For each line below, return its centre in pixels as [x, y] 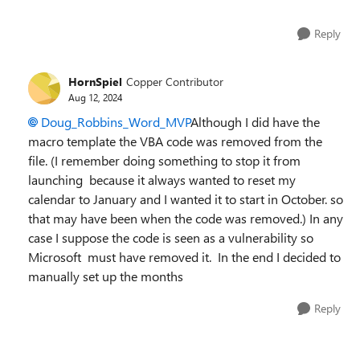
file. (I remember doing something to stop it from [164, 160]
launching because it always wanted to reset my [162, 180]
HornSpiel [95, 81]
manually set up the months [106, 276]
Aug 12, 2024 [95, 97]
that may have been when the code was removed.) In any [186, 218]
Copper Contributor [175, 81]
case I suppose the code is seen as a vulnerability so [171, 237]
